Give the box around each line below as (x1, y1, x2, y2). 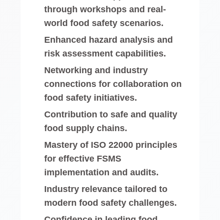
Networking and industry (44, 65, 148, 75)
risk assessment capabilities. (44, 48, 166, 58)
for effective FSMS (44, 153, 122, 164)
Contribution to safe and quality (44, 109, 178, 119)
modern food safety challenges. (44, 197, 177, 208)
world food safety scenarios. (44, 18, 164, 28)
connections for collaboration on (44, 79, 182, 89)
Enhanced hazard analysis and (44, 34, 173, 45)
